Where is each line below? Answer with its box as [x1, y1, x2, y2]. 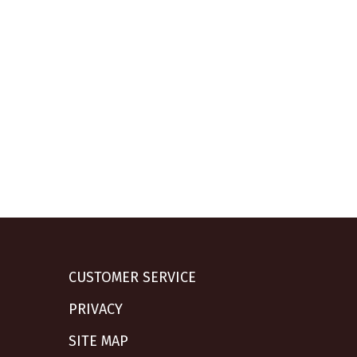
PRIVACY [69, 300, 123, 318]
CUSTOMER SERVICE [69, 269, 196, 286]
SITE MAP [69, 332, 128, 350]
